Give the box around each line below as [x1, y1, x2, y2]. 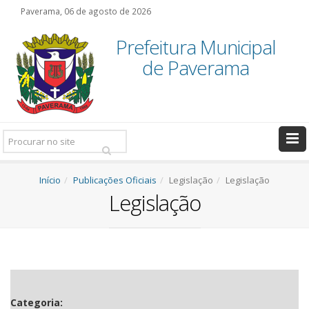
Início [39, 174, 61, 186]
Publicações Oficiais [73, 174, 157, 186]
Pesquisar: [2, 130, 48, 143]
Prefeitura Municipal [115, 34, 276, 60]
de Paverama [142, 54, 250, 81]
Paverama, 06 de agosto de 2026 [21, 6, 151, 17]
